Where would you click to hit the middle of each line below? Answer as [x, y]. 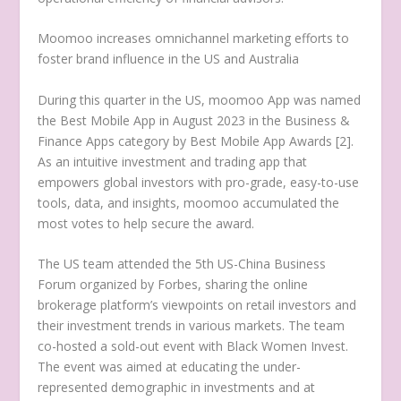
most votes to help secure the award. [146, 223]
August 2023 [209, 120]
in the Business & [298, 120]
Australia [274, 59]
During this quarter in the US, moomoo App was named [200, 99]
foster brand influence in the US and [144, 59]
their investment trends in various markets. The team [192, 326]
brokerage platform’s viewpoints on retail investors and [197, 305]
